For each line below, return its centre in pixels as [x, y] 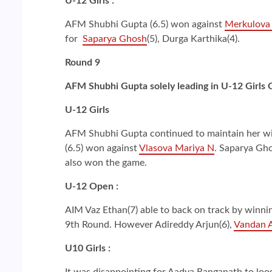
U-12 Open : [92, 186]
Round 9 [83, 62]
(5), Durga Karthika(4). [193, 39]
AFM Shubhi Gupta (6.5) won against [145, 24]
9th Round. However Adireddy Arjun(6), [149, 224]
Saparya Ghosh [115, 39]
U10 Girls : [88, 248]
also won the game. [106, 162]
